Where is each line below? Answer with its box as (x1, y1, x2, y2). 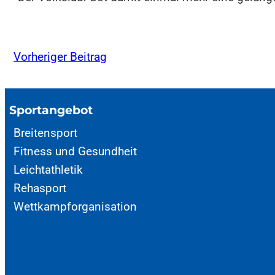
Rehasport (14, 180, 67, 195)
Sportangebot (9, 103, 93, 118)
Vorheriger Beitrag (14, 50, 107, 64)
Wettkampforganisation (14, 199, 137, 214)
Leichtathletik (14, 162, 83, 177)
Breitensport (14, 125, 78, 140)
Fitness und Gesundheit (14, 144, 137, 158)
